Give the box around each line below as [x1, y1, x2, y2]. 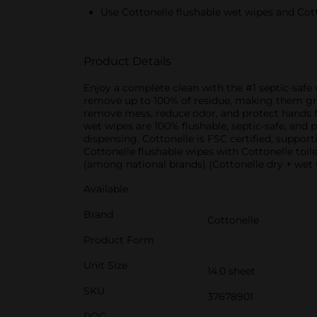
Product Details [83, 54, 171, 68]
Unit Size [83, 259, 127, 272]
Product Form [83, 234, 154, 246]
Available [83, 183, 128, 195]
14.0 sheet [207, 265, 255, 277]
